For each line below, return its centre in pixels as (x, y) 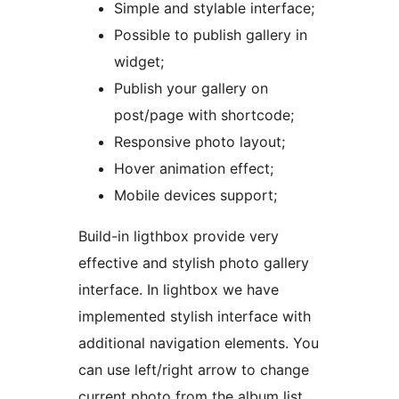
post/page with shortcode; (204, 114)
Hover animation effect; (194, 168)
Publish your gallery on (191, 88)
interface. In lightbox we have (151, 289)
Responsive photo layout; (199, 141)
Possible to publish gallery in (211, 34)
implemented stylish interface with (195, 316)
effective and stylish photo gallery (194, 262)
